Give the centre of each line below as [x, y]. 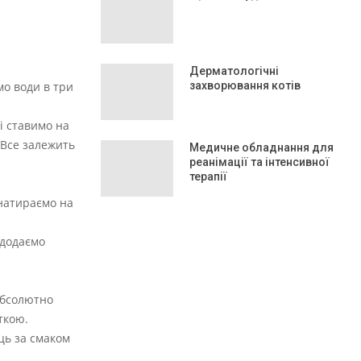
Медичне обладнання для [261, 147]
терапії [208, 176]
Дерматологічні [234, 71]
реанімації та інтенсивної [259, 162]
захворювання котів [245, 85]
